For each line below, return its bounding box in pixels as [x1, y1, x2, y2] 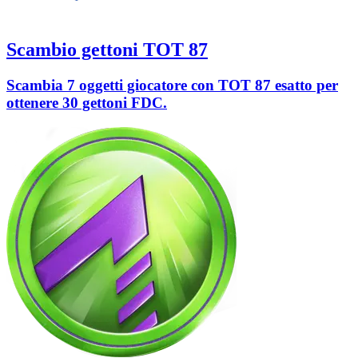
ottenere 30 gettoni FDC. [6, 94, 167, 112]
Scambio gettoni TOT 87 [6, 39, 208, 61]
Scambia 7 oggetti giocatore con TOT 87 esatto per [6, 77, 338, 94]
